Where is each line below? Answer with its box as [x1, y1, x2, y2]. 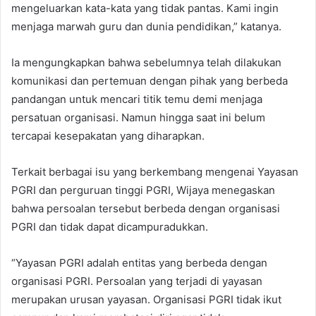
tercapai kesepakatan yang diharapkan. [11, 128, 205, 142]
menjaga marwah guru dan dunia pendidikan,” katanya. [11, 19, 281, 33]
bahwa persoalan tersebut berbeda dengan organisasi [11, 201, 280, 215]
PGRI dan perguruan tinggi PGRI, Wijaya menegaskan [11, 183, 275, 197]
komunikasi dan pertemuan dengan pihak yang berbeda [11, 73, 288, 87]
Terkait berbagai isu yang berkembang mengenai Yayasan [11, 164, 298, 178]
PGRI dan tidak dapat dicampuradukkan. [11, 219, 208, 233]
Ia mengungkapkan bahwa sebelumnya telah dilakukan [11, 55, 281, 69]
